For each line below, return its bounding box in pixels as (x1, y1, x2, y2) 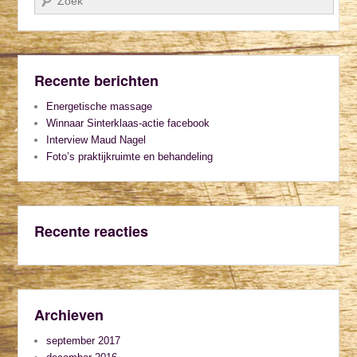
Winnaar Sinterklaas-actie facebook (46, 117, 210, 130)
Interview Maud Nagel (46, 134, 147, 147)
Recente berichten (34, 70, 159, 92)
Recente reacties (34, 221, 149, 242)
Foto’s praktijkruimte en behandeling (46, 151, 214, 163)
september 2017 (46, 335, 121, 347)
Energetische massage (46, 100, 153, 113)
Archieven (34, 304, 104, 326)
